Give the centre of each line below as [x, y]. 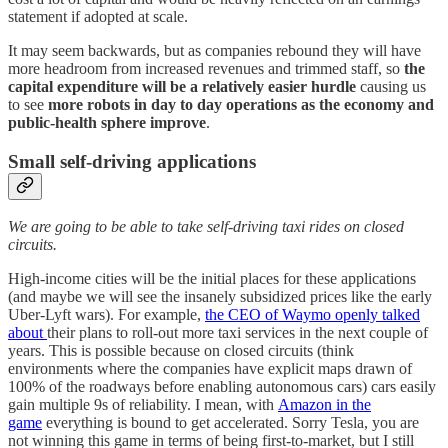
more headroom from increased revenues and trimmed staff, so [206, 68]
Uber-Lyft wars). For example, [106, 315]
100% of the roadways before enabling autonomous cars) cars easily [222, 387]
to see [28, 104]
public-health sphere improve [107, 122]
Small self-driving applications [132, 161]
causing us [391, 86]
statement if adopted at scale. [100, 16]
